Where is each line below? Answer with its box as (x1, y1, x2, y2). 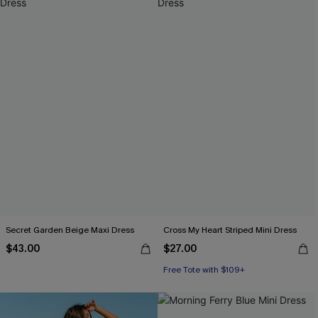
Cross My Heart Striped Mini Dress (163, 224, 297, 236)
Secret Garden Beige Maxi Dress (6, 224, 134, 236)
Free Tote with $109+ (163, 264, 245, 275)
